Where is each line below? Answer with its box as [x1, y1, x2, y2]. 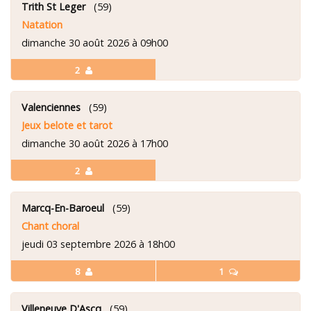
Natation [22, 17, 62, 31]
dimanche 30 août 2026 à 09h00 [22, 35, 168, 49]
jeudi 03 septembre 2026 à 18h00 [22, 237, 175, 251]
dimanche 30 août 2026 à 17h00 [22, 136, 168, 150]
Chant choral [22, 219, 79, 233]
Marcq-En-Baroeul [22, 201, 104, 215]
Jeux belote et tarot [22, 118, 112, 132]
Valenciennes [22, 100, 81, 114]
